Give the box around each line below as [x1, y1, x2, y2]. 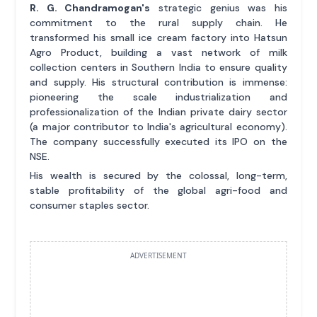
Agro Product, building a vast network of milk [30, 45, 287, 59]
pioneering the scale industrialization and [30, 90, 287, 103]
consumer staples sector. [30, 198, 150, 212]
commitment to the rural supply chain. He [30, 16, 287, 29]
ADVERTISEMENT [130, 250, 187, 260]
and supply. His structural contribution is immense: [30, 75, 287, 88]
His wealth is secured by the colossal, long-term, [30, 168, 287, 182]
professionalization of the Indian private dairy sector [30, 105, 287, 118]
